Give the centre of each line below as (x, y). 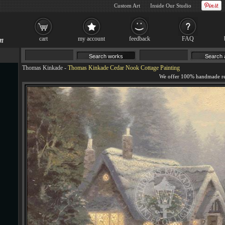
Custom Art (127, 6)
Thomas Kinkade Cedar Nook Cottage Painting (124, 68)
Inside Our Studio (171, 6)
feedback (140, 39)
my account (91, 39)
